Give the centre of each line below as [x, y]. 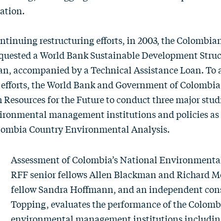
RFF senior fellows [50, 174]
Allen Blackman [123, 174]
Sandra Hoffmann [76, 189]
